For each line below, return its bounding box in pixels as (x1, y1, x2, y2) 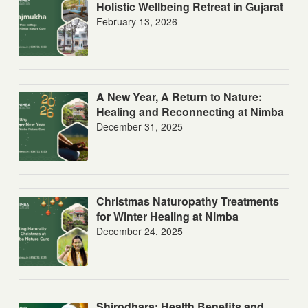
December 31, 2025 (96, 119, 183, 133)
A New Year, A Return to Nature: (96, 88, 262, 104)
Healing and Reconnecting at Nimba (96, 103, 284, 120)
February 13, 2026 (96, 14, 177, 28)
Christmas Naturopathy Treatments (96, 193, 279, 210)
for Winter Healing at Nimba (96, 208, 239, 225)
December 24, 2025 (96, 224, 183, 239)
